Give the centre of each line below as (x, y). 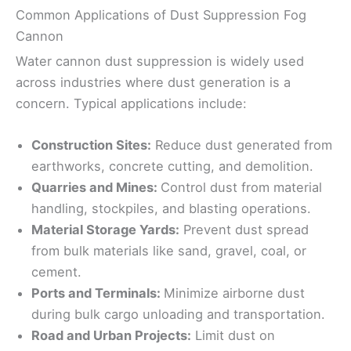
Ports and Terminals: (98, 293)
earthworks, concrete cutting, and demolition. (172, 166)
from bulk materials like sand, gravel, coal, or (169, 251)
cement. (56, 272)
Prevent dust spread (244, 230)
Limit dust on (233, 336)
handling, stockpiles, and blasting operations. (171, 209)
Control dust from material (241, 188)
